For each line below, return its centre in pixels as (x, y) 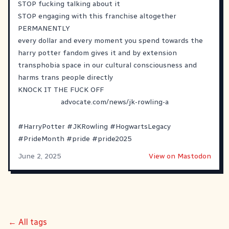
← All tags (28, 222)
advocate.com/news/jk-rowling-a (115, 102)
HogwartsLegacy (143, 127)
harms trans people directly (65, 77)
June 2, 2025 (39, 156)
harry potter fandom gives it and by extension (97, 53)
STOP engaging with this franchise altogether (97, 16)
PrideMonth (44, 139)
